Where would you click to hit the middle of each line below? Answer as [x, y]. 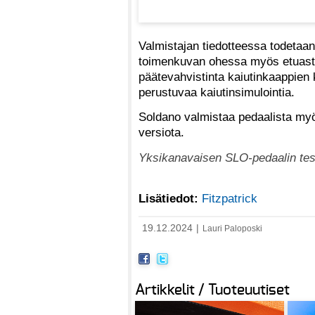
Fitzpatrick [230, 198]
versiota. [161, 133]
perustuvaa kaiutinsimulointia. [217, 92]
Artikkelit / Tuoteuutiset [212, 290]
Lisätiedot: [170, 198]
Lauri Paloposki [232, 228]
